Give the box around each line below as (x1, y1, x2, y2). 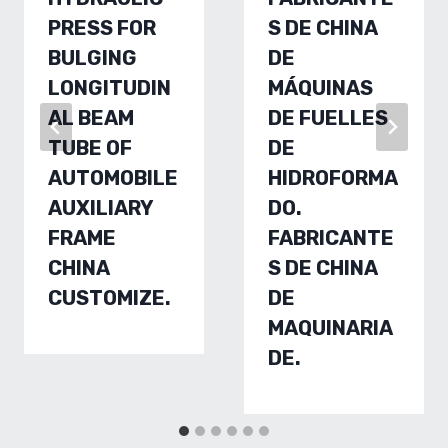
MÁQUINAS (268, 76, 373, 100)
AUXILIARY (48, 196, 153, 220)
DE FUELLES (268, 106, 388, 130)
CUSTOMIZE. (48, 286, 171, 310)
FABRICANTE (268, 226, 394, 250)
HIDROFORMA (268, 166, 398, 190)
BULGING (48, 46, 137, 70)
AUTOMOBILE (48, 166, 178, 190)
